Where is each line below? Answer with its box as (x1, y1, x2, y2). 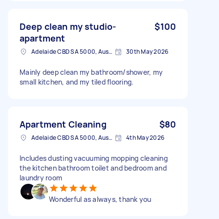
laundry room (20, 173, 62, 182)
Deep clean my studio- (20, 20, 117, 32)
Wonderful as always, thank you (49, 194, 152, 204)
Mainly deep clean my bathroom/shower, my (20, 67, 163, 77)
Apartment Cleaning (20, 118, 107, 130)
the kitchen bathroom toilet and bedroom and (20, 163, 167, 173)
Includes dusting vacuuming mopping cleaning (20, 153, 168, 163)
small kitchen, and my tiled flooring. (20, 77, 134, 87)
